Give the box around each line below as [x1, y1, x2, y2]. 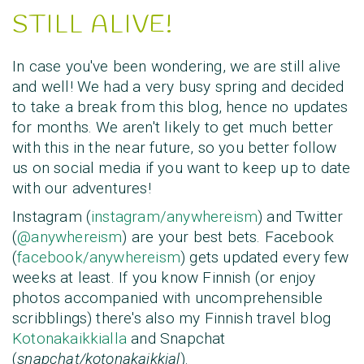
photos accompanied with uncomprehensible [12, 288, 323, 308]
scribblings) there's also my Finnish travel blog [12, 309, 331, 328]
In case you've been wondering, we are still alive [12, 57, 341, 76]
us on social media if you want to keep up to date [12, 158, 351, 178]
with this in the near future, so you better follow [12, 138, 337, 158]
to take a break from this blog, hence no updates [12, 97, 349, 117]
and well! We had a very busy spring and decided [12, 77, 344, 97]
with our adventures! [12, 179, 151, 198]
